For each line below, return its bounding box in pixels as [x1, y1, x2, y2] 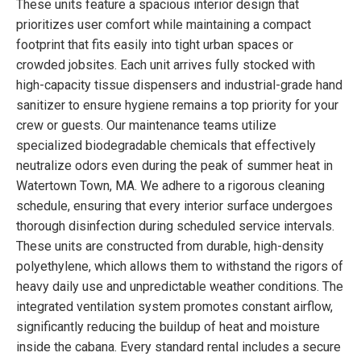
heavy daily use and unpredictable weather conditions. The [16, 278, 343, 294]
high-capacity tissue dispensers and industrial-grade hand [16, 77, 342, 93]
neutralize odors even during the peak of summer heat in [16, 157, 333, 173]
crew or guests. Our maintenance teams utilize [16, 117, 276, 133]
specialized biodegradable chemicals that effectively [16, 137, 316, 153]
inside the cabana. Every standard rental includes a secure [16, 338, 341, 355]
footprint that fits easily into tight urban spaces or [16, 36, 293, 52]
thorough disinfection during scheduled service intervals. [16, 218, 334, 234]
